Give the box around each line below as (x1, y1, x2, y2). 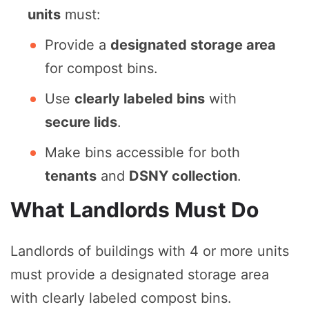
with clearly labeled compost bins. (10, 290, 232, 307)
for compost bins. (45, 60, 158, 77)
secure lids (45, 114, 117, 131)
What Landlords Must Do (10, 197, 259, 223)
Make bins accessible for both (45, 144, 240, 161)
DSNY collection (129, 168, 237, 185)
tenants (45, 168, 97, 185)
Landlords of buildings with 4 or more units (10, 243, 289, 260)
